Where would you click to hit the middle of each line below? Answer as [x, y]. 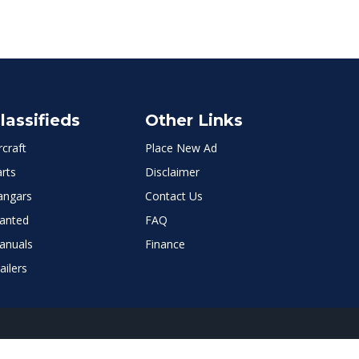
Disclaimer [172, 172]
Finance [165, 244]
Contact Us [174, 196]
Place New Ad [181, 148]
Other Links [194, 120]
